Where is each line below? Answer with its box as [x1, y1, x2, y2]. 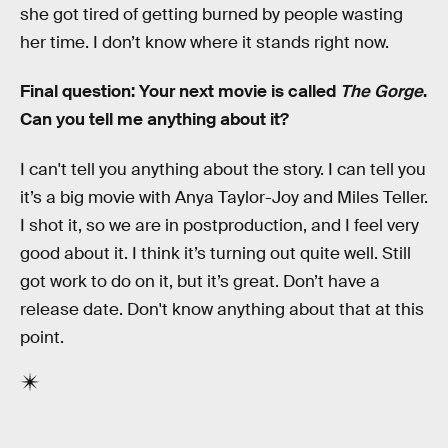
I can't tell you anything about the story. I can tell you [20, 158, 426, 180]
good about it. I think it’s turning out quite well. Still [20, 242, 411, 264]
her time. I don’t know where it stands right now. [20, 31, 389, 53]
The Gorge [340, 81, 423, 103]
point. [20, 326, 64, 348]
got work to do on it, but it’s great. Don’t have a [20, 270, 380, 292]
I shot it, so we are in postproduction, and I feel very [20, 214, 419, 236]
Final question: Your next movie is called [20, 81, 340, 103]
